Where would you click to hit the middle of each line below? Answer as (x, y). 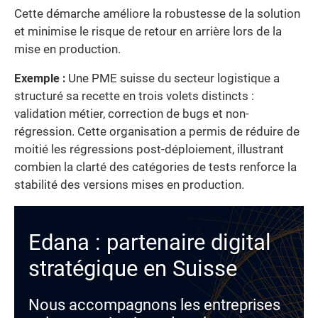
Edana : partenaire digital (150, 243)
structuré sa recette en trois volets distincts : (134, 97)
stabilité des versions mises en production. (129, 185)
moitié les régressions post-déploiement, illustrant (149, 150)
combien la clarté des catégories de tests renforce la (155, 168)
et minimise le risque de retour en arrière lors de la (148, 31)
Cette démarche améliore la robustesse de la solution (157, 13)
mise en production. (67, 49)
